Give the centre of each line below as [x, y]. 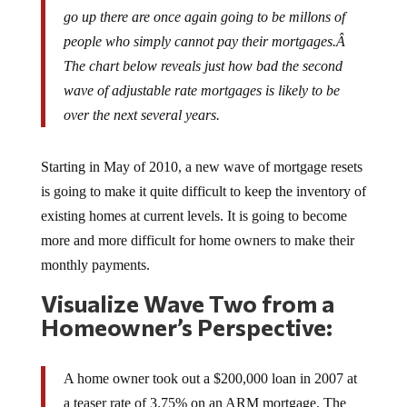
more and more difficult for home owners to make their [197, 226]
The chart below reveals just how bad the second [203, 51]
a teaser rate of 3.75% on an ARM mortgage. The [204, 388]
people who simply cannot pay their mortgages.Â [206, 27]
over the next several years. [141, 100]
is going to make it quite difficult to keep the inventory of [203, 177]
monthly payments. [95, 250]
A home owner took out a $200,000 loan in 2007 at [210, 364]
